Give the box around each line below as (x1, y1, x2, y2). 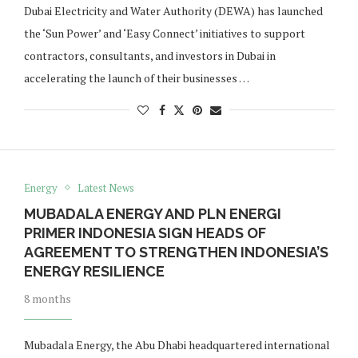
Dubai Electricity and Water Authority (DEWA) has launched (23, 2, 323, 18)
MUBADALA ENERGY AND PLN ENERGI (23, 205, 281, 222)
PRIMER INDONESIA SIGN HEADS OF (23, 224, 266, 241)
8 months (23, 290, 71, 306)
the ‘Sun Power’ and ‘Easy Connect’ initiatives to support (23, 25, 305, 41)
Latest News (77, 180, 134, 195)
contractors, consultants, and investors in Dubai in (23, 47, 276, 63)
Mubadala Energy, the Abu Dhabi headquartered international (23, 336, 330, 352)
